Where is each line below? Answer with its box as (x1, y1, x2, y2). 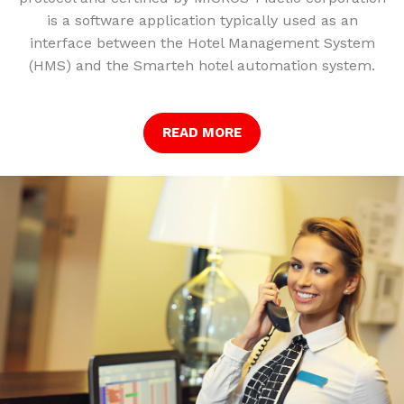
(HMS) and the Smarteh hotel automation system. (29, 56, 375, 74)
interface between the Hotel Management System (29, 33, 375, 51)
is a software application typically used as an (46, 11, 358, 29)
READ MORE (162, 124, 242, 141)
